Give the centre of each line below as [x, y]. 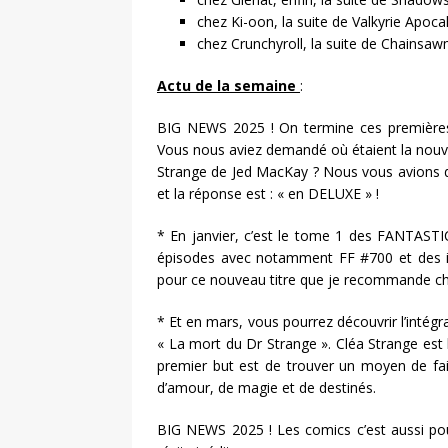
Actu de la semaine [226, 85]
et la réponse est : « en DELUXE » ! [268, 193]
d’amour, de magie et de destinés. [266, 387]
